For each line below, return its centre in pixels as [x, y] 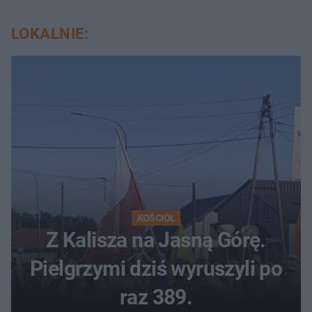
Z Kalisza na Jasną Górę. [156, 240]
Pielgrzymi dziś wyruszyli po [156, 269]
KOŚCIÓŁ [156, 218]
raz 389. [156, 297]
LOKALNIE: [50, 34]
